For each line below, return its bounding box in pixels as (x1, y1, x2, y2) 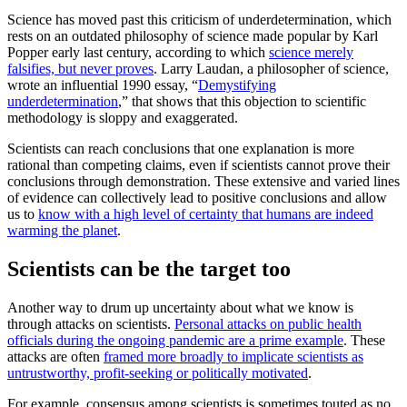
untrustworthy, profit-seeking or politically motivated (7, 365, 308, 382)
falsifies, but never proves (7, 61, 154, 77)
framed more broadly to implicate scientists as (104, 349, 363, 365)
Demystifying (198, 77, 276, 94)
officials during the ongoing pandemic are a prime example (7, 333, 343, 349)
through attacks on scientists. (7, 316, 174, 333)
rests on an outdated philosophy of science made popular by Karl (7, 28, 378, 45)
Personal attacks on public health (174, 316, 362, 333)
